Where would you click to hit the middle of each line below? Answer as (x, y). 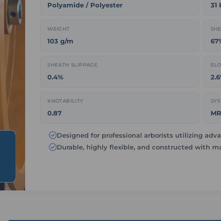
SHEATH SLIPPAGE (73, 65)
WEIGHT (59, 29)
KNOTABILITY (66, 101)
